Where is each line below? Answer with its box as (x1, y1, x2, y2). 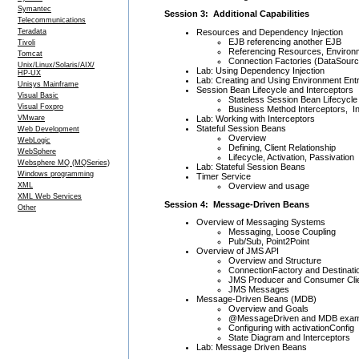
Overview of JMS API (196, 246, 279, 256)
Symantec (18, 5, 51, 13)
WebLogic (18, 136, 50, 144)
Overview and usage (228, 180, 309, 191)
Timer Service (196, 171, 251, 181)
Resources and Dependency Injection (196, 26, 343, 37)
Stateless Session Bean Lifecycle (228, 94, 357, 104)
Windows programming (18, 170, 94, 178)
